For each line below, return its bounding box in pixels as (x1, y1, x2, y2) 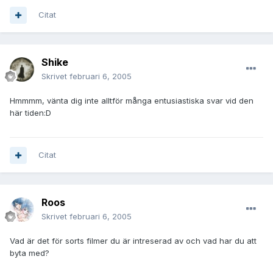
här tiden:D (10, 108, 51, 118)
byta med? (10, 248, 49, 258)
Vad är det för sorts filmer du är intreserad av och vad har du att (10, 236, 257, 246)
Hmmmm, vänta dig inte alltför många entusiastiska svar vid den (10, 96, 253, 106)
